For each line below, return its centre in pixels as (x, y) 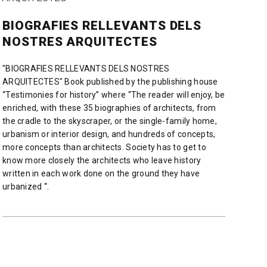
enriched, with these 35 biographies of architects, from (109, 108)
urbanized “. (26, 186)
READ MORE (114, 210)
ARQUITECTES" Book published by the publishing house (110, 81)
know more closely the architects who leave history (102, 160)
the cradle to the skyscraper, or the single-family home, (109, 121)
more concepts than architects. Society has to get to (104, 147)
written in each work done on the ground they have (101, 173)
